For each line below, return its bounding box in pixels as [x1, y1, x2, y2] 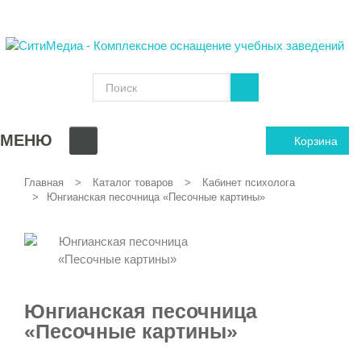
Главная [24, 176, 64, 189]
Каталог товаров [93, 176, 173, 189]
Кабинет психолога [202, 176, 295, 189]
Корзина [294, 134, 338, 147]
